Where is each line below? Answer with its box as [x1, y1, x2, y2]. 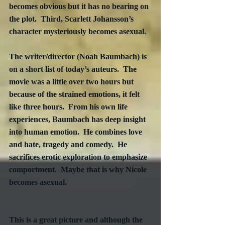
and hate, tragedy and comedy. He [9, 140, 129, 149]
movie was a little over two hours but [9, 77, 136, 86]
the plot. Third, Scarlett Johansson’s [9, 15, 136, 24]
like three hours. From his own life [9, 102, 130, 111]
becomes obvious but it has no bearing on [9, 2, 151, 11]
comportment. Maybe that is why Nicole [9, 165, 149, 174]
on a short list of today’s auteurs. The [9, 65, 139, 74]
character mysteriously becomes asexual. [9, 27, 146, 36]
